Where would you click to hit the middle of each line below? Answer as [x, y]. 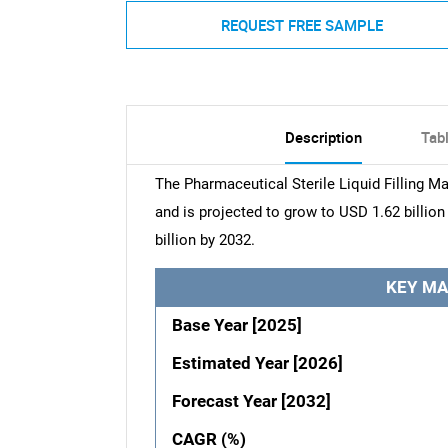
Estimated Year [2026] [258, 363]
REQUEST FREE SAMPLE [301, 25]
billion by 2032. [204, 239]
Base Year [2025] [237, 325]
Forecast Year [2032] [252, 401]
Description [323, 136]
